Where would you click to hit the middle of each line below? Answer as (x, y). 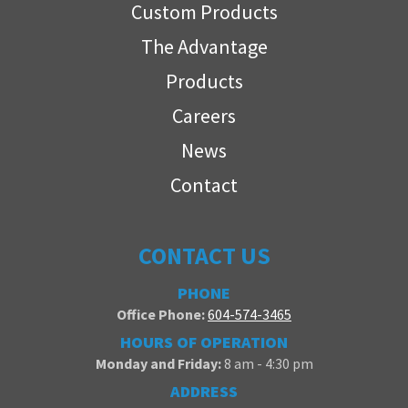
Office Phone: (162, 314)
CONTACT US (204, 255)
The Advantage (204, 46)
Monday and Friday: (159, 363)
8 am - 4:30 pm (268, 363)
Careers (204, 116)
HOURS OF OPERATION (204, 342)
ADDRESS (204, 391)
